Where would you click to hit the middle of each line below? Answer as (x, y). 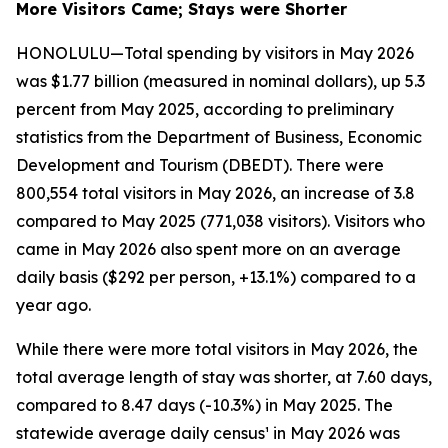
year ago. (53, 305)
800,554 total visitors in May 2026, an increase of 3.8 (215, 193)
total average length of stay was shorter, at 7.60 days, (224, 377)
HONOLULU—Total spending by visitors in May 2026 (215, 53)
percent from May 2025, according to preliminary (205, 109)
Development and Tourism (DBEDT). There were (200, 165)
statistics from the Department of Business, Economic (219, 137)
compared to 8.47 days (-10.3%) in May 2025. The (204, 405)
